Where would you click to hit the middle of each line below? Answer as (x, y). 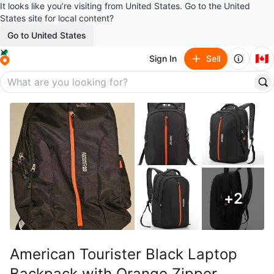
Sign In (163, 58)
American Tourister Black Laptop (124, 254)
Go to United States (47, 35)
